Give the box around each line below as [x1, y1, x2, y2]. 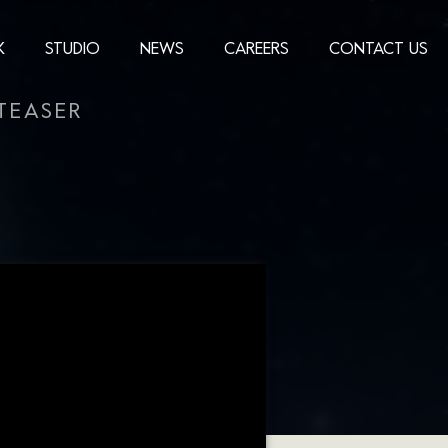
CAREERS [224, 41, 289, 58]
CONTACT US [329, 41, 428, 58]
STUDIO [45, 41, 100, 58]
